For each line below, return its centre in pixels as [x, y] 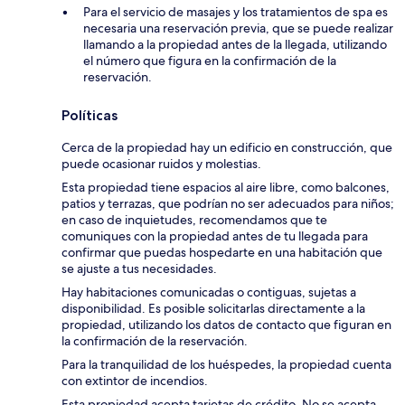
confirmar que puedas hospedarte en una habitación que [222, 253]
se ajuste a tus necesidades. [139, 269]
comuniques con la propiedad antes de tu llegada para [215, 236]
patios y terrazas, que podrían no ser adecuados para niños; [228, 204]
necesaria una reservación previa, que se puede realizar [238, 28]
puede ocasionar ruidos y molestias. [161, 164]
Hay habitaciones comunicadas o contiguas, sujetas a [209, 292]
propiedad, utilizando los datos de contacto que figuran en [226, 325]
